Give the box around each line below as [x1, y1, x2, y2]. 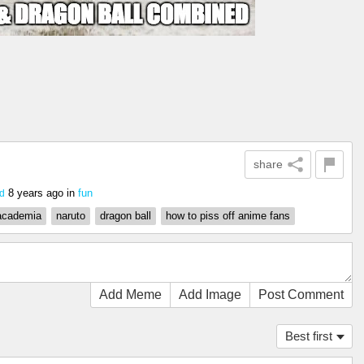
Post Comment [258, 288, 344, 301]
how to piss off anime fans [166, 210, 290, 222]
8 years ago [8, 187, 63, 199]
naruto [56, 210, 85, 222]
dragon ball [100, 210, 151, 222]
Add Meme [99, 288, 162, 301]
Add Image [179, 288, 241, 301]
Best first [285, 329, 332, 343]
